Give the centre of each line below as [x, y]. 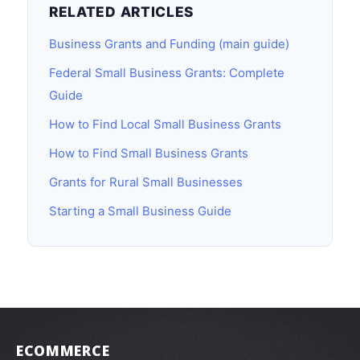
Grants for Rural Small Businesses [146, 182]
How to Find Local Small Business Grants [165, 124]
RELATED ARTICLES [122, 12]
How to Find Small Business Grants [149, 153]
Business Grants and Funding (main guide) [169, 44]
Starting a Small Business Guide [140, 211]
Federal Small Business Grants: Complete [167, 73]
